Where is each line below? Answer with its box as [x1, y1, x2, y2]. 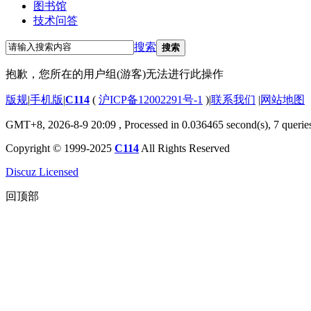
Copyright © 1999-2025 [6, 142, 115, 154]
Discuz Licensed [6, 165, 78, 178]
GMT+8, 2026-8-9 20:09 [6, 118, 116, 131]
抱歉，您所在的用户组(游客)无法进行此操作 [6, 67, 224, 80]
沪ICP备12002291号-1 [99, 93, 203, 106]
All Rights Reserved [139, 142, 230, 154]
